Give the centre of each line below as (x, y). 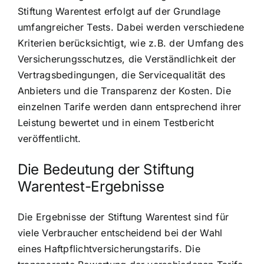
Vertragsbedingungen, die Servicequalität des (122, 75)
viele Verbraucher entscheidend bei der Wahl (120, 233)
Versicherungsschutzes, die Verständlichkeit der (127, 59)
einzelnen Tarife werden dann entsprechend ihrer (130, 106)
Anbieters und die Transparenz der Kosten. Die (124, 90)
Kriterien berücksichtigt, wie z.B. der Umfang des (131, 43)
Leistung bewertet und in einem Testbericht (116, 122)
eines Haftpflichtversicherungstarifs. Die (109, 249)
